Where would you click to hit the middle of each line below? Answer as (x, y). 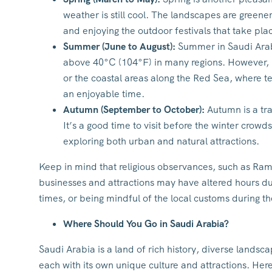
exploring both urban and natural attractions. (161, 141)
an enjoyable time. (104, 94)
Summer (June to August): (119, 46)
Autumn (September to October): (134, 110)
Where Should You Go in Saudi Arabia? (146, 224)
